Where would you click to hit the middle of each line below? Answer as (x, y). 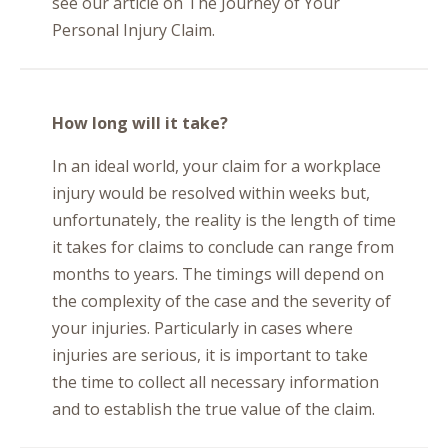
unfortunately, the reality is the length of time (224, 220)
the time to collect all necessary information (215, 382)
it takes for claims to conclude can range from (223, 247)
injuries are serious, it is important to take (210, 355)
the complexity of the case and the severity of (221, 301)
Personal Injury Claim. (133, 30)
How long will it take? (140, 123)
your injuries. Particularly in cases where (202, 328)
